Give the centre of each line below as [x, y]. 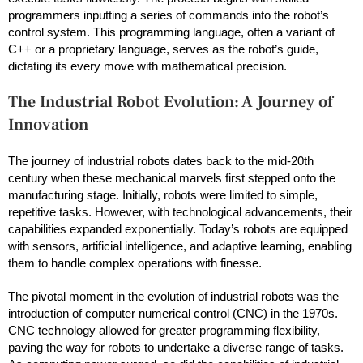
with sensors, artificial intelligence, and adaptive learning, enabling [180, 246]
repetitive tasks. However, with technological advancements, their [180, 211]
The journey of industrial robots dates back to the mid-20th [161, 160]
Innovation [48, 124]
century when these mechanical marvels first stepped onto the [172, 177]
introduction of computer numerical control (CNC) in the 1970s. [173, 313]
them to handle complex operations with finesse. [135, 263]
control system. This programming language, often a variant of [171, 32]
